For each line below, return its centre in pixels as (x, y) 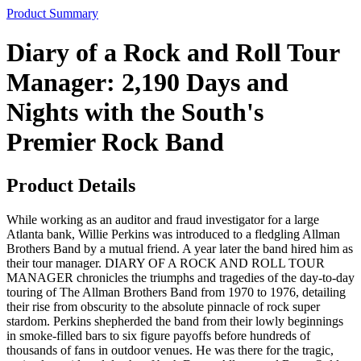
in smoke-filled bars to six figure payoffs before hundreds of (158, 335)
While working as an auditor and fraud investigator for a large (163, 219)
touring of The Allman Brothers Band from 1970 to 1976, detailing (176, 292)
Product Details (73, 185)
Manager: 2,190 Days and (147, 83)
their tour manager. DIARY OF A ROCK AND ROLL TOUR (166, 263)
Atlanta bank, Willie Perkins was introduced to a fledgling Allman (173, 234)
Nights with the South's (135, 112)
